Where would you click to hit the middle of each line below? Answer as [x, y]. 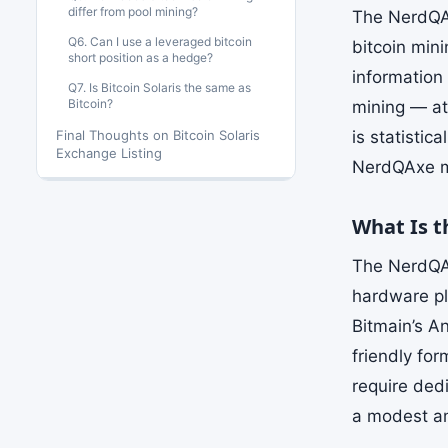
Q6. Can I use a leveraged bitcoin [160, 41]
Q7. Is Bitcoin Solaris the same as [159, 87]
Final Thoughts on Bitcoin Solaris [158, 135]
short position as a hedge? [140, 57]
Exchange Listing [109, 153]
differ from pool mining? [133, 11]
